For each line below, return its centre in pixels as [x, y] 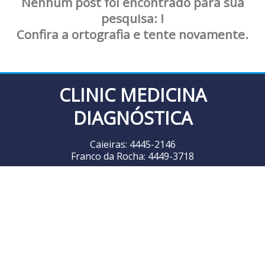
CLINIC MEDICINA [132, 95]
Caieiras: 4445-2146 [132, 144]
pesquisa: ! [132, 18]
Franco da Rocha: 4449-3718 [132, 156]
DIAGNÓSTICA [132, 118]
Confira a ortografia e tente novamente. [132, 34]
